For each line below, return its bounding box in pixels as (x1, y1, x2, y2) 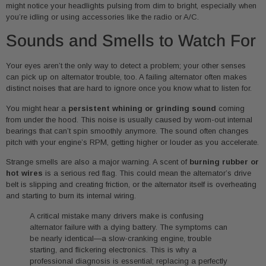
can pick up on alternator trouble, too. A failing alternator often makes (6, 72, 247, 82)
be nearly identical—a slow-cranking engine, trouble (30, 233, 211, 243)
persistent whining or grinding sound (68, 103, 216, 113)
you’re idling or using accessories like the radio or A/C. (6, 12, 199, 21)
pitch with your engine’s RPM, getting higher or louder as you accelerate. (6, 137, 259, 147)
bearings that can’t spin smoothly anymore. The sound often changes (6, 126, 249, 135)
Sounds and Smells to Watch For (6, 31, 256, 50)
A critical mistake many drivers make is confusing (30, 211, 204, 220)
